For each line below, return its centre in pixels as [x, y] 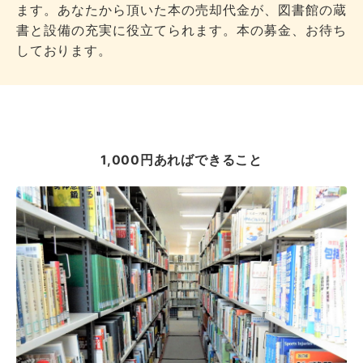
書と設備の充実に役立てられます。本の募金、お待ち [181, 30]
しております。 [64, 50]
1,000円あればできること [181, 160]
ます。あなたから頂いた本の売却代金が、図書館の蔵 [181, 10]
